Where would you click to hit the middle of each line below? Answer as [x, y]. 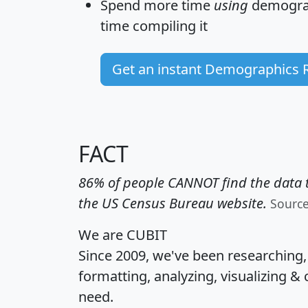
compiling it [168, 25]
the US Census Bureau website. [173, 203]
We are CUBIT [123, 234]
